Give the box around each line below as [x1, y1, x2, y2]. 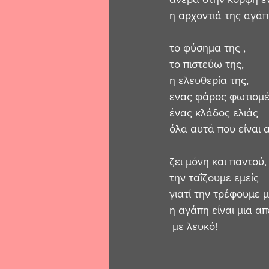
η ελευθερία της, [169, 74, 249, 86]
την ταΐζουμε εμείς [169, 172, 262, 184]
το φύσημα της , [169, 42, 246, 54]
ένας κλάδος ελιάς [169, 107, 258, 119]
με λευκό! [172, 220, 217, 232]
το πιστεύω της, [169, 58, 244, 70]
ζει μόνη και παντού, [169, 156, 267, 168]
